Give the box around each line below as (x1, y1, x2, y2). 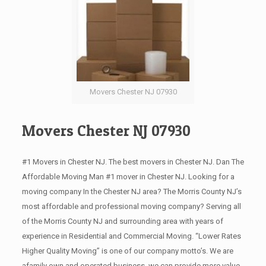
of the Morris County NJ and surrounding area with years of (21, 217, 223, 226)
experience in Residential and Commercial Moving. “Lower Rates (21, 232, 241, 240)
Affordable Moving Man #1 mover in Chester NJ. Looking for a (21, 172, 235, 181)
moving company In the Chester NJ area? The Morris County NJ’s (21, 187, 242, 196)
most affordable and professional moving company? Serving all (21, 202, 241, 211)
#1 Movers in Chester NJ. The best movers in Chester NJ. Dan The (21, 157, 244, 166)
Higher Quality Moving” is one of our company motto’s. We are (21, 246, 233, 255)
